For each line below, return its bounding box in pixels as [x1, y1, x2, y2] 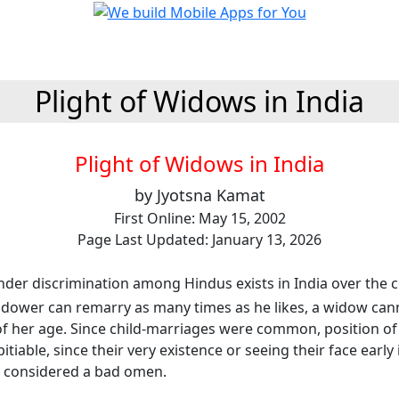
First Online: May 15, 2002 [113, 208, 286, 228]
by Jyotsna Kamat [134, 184, 265, 206]
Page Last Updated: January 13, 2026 [77, 230, 322, 249]
